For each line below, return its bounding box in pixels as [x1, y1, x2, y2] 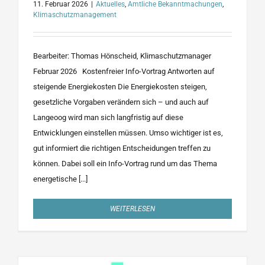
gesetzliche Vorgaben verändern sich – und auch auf [33, 98, 209, 107]
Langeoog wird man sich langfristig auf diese [33, 113, 183, 122]
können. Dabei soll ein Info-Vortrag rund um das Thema [33, 159, 217, 169]
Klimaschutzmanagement [33, 11, 117, 20]
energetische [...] [33, 174, 88, 184]
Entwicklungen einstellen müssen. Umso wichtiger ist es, [33, 128, 223, 138]
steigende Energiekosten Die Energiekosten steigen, [33, 82, 207, 92]
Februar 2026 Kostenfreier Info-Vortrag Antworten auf [33, 67, 215, 76]
